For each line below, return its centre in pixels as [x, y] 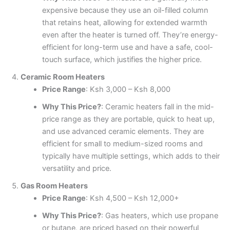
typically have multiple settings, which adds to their [131, 156]
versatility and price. [76, 168]
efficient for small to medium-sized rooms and [122, 143]
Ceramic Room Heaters [63, 77]
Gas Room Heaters [54, 186]
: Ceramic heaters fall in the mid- [157, 107]
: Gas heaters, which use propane [159, 215]
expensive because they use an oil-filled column [125, 10]
